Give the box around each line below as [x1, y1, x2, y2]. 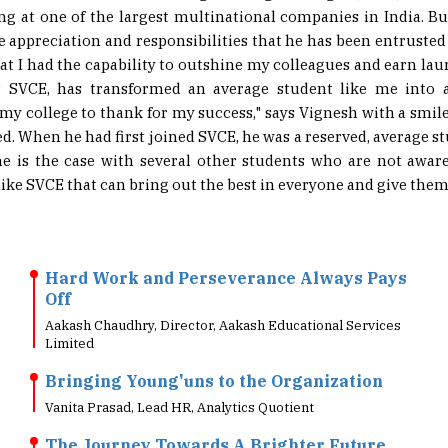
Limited [45, 305, 94, 322]
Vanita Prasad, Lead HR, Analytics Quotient [45, 369, 314, 386]
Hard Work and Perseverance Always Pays [45, 238, 407, 258]
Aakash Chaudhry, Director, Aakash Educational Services [45, 287, 401, 304]
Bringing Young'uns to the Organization [45, 341, 383, 361]
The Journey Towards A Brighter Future [45, 405, 386, 425]
